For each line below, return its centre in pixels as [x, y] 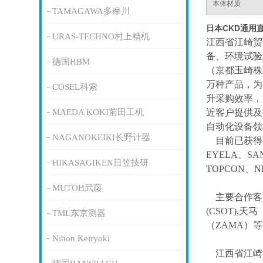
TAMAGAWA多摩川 [91, 11]
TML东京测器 [79, 213]
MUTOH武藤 [77, 188]
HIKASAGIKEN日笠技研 [100, 163]
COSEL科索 [75, 87]
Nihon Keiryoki [81, 238]
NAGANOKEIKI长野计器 [101, 137]
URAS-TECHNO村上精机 [101, 36]
